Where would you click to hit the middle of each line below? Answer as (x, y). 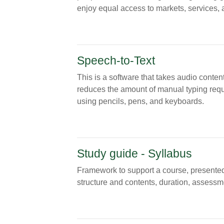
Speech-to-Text (116, 60)
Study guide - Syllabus (134, 153)
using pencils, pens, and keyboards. (140, 101)
